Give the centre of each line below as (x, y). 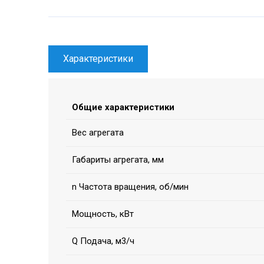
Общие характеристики (123, 108)
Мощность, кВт (103, 214)
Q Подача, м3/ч (103, 241)
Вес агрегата (98, 133)
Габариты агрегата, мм (118, 160)
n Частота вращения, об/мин (130, 187)
